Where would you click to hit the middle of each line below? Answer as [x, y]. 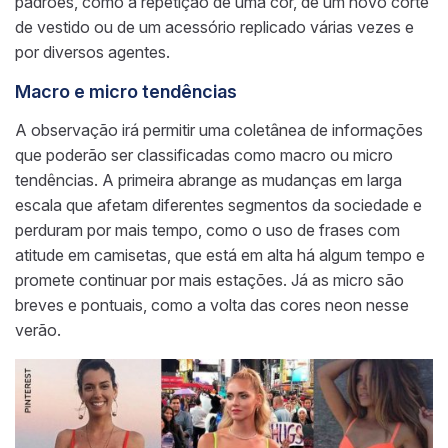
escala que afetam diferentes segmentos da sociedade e [218, 204]
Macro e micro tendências [126, 91]
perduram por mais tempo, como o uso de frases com [207, 229]
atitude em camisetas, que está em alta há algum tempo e [220, 254]
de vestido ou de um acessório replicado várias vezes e [214, 26]
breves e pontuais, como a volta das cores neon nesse [212, 304]
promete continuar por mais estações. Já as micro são [209, 279]
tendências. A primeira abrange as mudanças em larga [208, 179]
